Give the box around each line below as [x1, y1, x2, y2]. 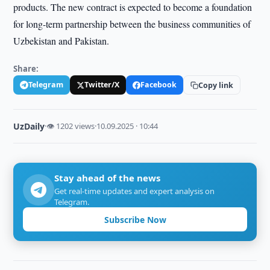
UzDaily [13, 121, 45, 132]
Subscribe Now [104, 213, 166, 225]
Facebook [140, 80, 177, 90]
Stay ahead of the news [54, 172, 161, 184]
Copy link [198, 80, 234, 90]
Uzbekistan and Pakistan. [13, 34, 110, 47]
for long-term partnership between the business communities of [13, 17, 251, 30]
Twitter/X [84, 80, 120, 90]
